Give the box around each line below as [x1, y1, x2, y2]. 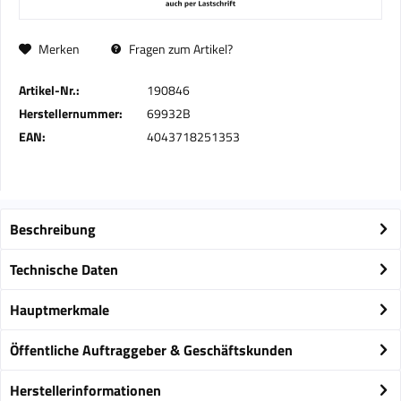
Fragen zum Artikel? [126, 39, 233, 58]
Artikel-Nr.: [19, 81, 80, 99]
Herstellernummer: [19, 104, 123, 123]
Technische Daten [10, 259, 118, 280]
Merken [38, 39, 80, 58]
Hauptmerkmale [10, 299, 109, 320]
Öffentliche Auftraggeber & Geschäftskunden [10, 339, 293, 361]
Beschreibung [10, 218, 96, 240]
